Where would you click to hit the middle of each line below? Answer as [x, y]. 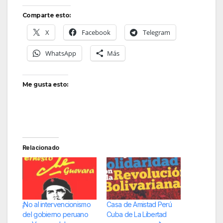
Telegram [157, 32]
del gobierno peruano [56, 214]
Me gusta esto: [45, 84]
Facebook [96, 32]
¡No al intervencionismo [56, 204]
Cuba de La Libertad [137, 214]
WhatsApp [61, 53]
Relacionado [41, 147]
